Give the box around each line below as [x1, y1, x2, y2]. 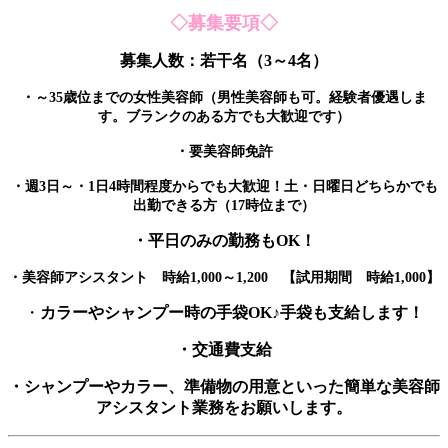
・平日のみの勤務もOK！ [132, 232, 316, 250]
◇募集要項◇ [170, 13, 278, 34]
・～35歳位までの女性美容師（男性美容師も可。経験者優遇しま [21, 90, 427, 106]
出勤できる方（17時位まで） [133, 198, 315, 214]
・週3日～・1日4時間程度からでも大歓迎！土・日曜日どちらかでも [10, 179, 438, 195]
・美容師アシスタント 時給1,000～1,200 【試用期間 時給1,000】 [8, 270, 440, 286]
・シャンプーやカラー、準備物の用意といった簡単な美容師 [8, 378, 440, 396]
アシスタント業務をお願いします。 [96, 399, 352, 417]
